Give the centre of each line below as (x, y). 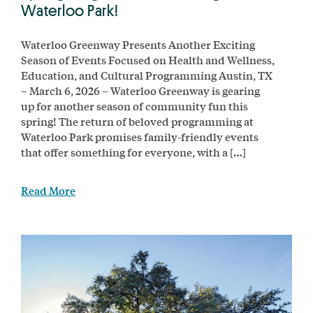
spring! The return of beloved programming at (137, 121)
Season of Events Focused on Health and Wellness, (148, 59)
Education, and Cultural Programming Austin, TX (147, 75)
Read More (48, 190)
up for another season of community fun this (134, 105)
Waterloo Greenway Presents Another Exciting (138, 44)
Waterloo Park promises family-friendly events (140, 136)
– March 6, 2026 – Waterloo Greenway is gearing (140, 90)
